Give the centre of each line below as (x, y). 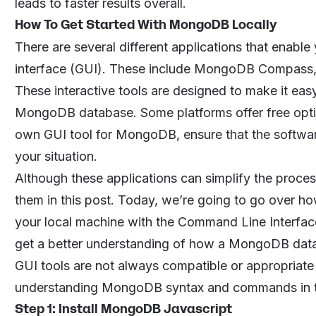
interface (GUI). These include (104, 69)
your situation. (56, 157)
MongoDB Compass (253, 69)
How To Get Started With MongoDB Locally (146, 25)
